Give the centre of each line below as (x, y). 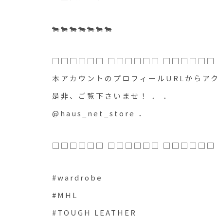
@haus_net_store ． (100, 113)
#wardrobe (77, 177)
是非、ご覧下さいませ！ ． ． (112, 96)
